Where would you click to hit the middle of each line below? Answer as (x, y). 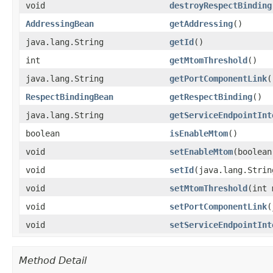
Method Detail (53, 261)
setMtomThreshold (208, 188)
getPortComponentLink (218, 79)
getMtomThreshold (208, 60)
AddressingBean (60, 24)
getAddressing (201, 24)
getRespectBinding (211, 97)
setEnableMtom (201, 152)
